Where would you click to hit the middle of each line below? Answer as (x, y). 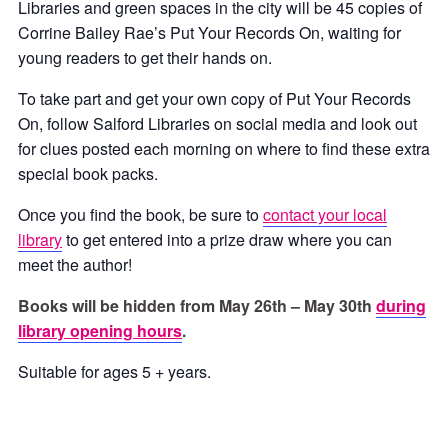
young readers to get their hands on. (145, 57)
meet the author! (75, 264)
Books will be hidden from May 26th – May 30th (197, 305)
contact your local (325, 214)
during (401, 305)
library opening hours (100, 330)
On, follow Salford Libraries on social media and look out (217, 123)
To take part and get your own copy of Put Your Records (214, 98)
